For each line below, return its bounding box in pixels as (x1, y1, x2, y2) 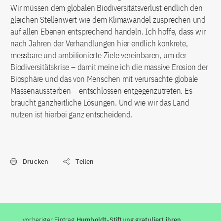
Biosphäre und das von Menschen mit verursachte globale (10, 74, 198, 85)
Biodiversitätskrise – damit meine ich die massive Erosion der (10, 62, 208, 73)
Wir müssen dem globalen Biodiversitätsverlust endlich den (10, 2, 203, 14)
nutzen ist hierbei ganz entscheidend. (10, 109, 133, 120)
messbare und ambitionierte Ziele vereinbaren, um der (10, 50, 186, 61)
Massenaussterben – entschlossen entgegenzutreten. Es (10, 85, 192, 97)
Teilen (75, 157, 94, 166)
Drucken (23, 157, 49, 166)
